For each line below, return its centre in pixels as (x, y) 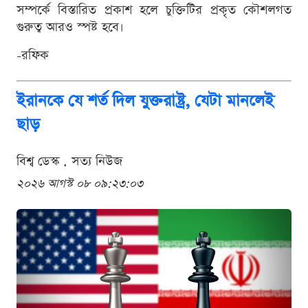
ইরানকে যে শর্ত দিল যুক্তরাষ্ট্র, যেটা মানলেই (145, 101)
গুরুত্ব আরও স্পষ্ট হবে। (70, 27)
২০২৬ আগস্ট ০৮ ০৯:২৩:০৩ (80, 184)
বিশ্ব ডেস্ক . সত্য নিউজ (69, 161)
